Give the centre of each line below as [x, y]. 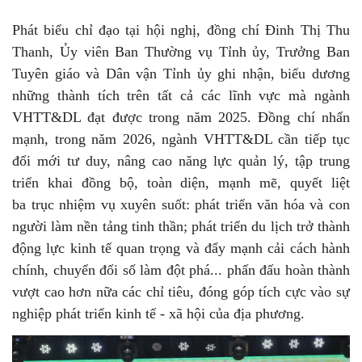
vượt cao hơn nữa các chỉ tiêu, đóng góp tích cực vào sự [181, 291]
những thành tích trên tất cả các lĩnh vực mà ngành [181, 95]
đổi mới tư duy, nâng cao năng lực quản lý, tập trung [181, 160]
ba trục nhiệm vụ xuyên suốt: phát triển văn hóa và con [181, 204]
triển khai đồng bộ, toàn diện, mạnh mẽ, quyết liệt [181, 182]
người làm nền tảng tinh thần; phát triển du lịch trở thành [181, 226]
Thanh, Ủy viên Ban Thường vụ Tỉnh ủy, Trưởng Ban [181, 51]
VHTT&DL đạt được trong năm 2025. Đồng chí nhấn [181, 117]
